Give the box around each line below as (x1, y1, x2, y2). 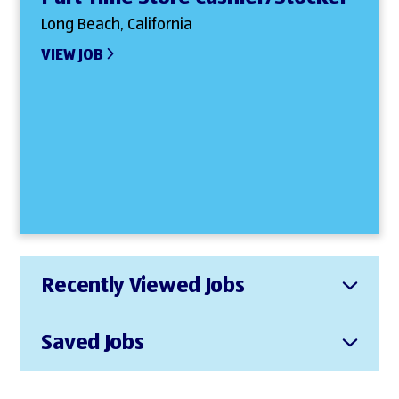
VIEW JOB (41, 46, 103, 63)
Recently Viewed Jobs (41, 274, 245, 297)
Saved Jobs (41, 331, 144, 354)
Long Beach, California (41, 16, 193, 33)
